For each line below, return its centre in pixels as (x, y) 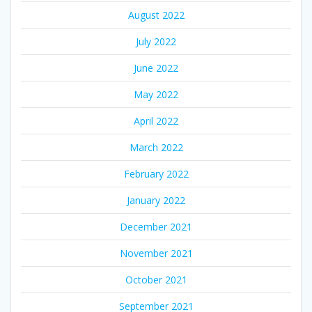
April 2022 (156, 120)
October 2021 (156, 279)
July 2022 (156, 41)
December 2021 (156, 226)
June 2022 (156, 68)
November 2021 (156, 253)
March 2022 (156, 147)
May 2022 (156, 94)
